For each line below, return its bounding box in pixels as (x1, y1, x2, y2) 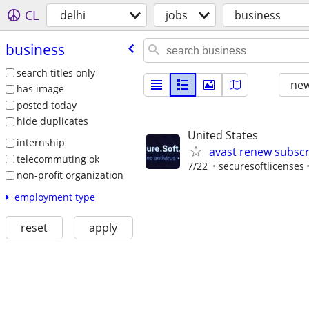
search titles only (16, 66, 95, 79)
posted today (16, 98, 77, 112)
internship (16, 136, 65, 150)
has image (16, 82, 64, 96)
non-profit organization (16, 168, 123, 182)
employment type (14, 190, 95, 203)
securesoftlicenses (219, 159, 304, 172)
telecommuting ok (16, 152, 99, 166)
